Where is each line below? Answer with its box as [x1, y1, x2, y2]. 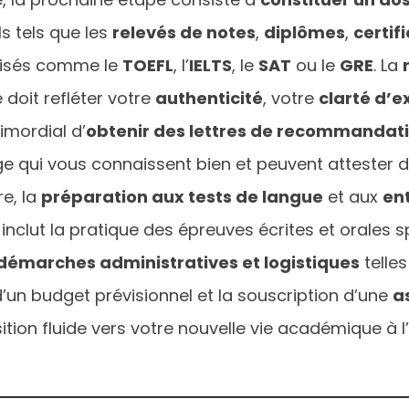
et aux [323, 184, 383, 208]
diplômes [264, 20, 345, 44]
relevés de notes [112, 20, 256, 44]
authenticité [155, 86, 263, 110]
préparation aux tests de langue [41, 184, 323, 208]
